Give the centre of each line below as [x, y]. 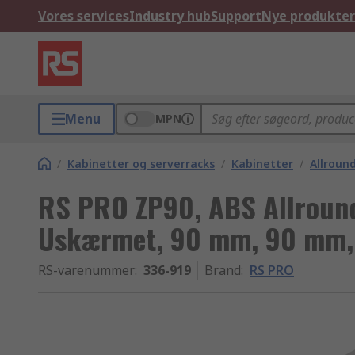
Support [236, 16]
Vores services [84, 16]
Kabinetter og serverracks [141, 164]
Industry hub [170, 16]
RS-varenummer [86, 270]
